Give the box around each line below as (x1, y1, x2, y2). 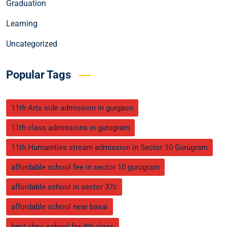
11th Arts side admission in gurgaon (11, 103, 133, 113)
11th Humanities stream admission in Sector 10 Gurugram (11, 143, 208, 153)
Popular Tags (6, 68, 71, 82)
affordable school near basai (11, 202, 108, 212)
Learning (6, 19, 37, 29)
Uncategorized (6, 39, 57, 49)
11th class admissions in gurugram (11, 123, 130, 133)
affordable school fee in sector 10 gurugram (11, 163, 160, 172)
